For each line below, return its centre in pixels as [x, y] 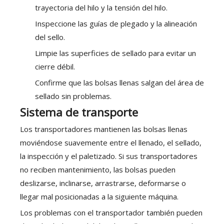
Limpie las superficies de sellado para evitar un [115, 53]
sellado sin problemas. [73, 96]
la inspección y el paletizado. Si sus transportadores [109, 156]
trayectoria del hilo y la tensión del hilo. [101, 8]
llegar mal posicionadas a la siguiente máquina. [99, 197]
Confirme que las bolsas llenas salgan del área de [119, 83]
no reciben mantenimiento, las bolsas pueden [98, 170]
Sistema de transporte [79, 112]
